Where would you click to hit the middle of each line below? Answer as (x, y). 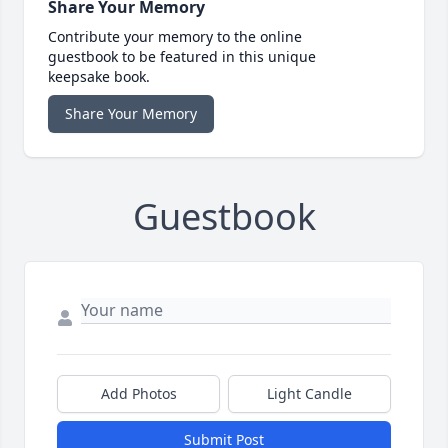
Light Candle (309, 394)
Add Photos (138, 394)
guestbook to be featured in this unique (182, 57)
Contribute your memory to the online (175, 37)
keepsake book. (99, 77)
